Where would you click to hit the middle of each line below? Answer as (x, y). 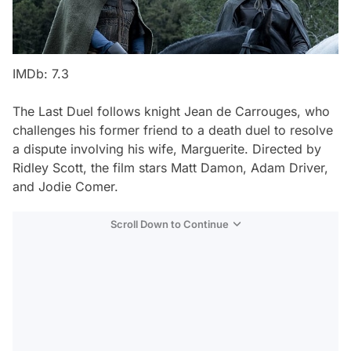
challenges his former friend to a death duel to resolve (173, 130)
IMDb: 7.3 (41, 74)
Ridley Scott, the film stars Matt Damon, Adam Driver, (170, 168)
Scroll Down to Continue (170, 224)
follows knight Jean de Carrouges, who (212, 112)
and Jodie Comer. (65, 187)
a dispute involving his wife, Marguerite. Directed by (167, 149)
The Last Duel (53, 112)
